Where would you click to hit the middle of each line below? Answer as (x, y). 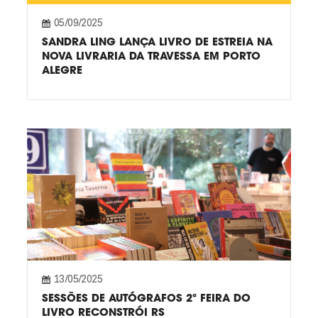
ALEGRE (62, 69)
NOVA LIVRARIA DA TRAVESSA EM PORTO (151, 55)
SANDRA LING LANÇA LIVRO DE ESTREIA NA (157, 41)
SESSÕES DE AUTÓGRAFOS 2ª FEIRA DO (146, 298)
